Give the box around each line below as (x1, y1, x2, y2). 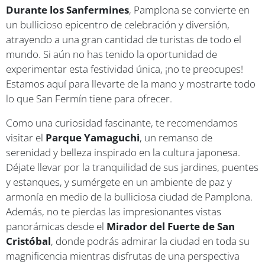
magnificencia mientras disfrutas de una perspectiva (6, 248, 240, 263)
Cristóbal (6, 234, 51, 248)
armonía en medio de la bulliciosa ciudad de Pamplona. (6, 189, 253, 203)
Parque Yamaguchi (46, 130, 140, 144)
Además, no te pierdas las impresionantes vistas (6, 204, 221, 218)
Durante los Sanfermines (6, 2, 129, 17)
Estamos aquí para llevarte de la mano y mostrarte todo (6, 76, 256, 91)
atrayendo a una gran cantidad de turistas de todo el (6, 32, 241, 46)
